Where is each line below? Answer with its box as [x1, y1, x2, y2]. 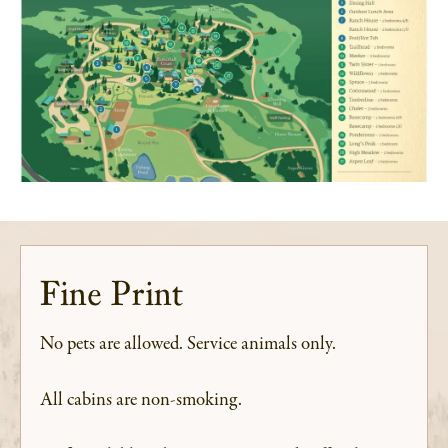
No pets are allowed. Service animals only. [40, 331, 336, 358]
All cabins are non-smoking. [40, 387, 242, 414]
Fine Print [40, 272, 183, 316]
